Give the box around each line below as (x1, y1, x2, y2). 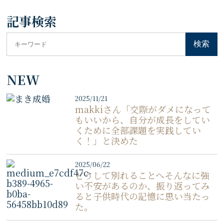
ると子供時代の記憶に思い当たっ (74, 189, 210, 202)
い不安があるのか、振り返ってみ (74, 179, 210, 192)
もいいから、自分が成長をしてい (74, 113, 210, 126)
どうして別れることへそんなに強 (74, 168, 209, 181)
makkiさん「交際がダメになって (74, 102, 211, 115)
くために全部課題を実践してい (74, 123, 201, 136)
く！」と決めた (74, 134, 138, 147)
